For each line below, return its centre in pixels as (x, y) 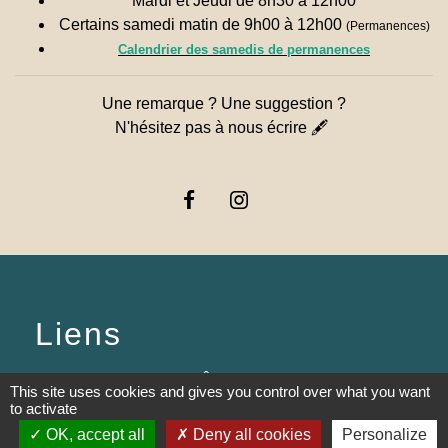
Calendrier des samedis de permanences (244, 49)
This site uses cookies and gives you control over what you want (220, 391)
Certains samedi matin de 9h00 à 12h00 (202, 24)
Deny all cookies (249, 434)
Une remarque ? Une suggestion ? (224, 103)
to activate (43, 408)
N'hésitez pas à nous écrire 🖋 (224, 127)
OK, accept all (93, 434)
